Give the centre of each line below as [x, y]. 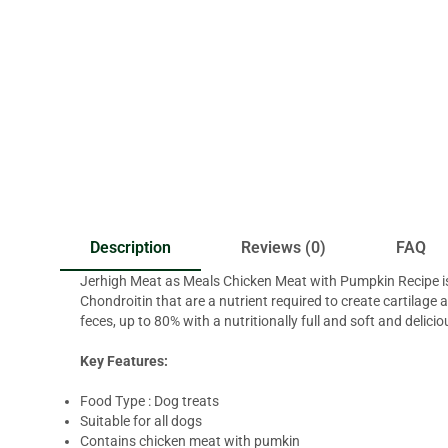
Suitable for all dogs [141, 421]
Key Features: [124, 361]
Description [130, 248]
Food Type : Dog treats [149, 401]
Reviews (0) [283, 248]
